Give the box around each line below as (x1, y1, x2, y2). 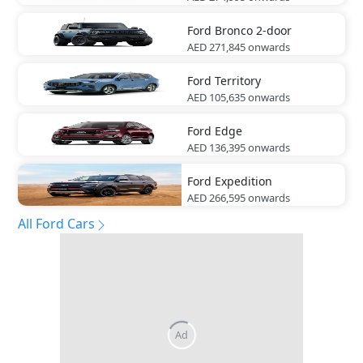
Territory (215, 73, 261, 89)
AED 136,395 (187, 140, 246, 156)
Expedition (215, 173, 272, 190)
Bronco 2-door (215, 23, 292, 39)
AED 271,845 (187, 40, 246, 55)
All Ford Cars (18, 215, 95, 233)
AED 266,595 (187, 190, 246, 206)
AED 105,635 (187, 90, 246, 105)
